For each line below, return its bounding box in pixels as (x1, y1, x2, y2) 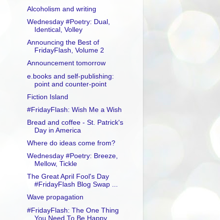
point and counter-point (34, 80, 107, 88)
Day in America (34, 126, 81, 134)
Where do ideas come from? (27, 139, 115, 147)
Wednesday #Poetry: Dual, (27, 18, 110, 26)
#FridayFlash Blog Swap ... (34, 181, 118, 189)
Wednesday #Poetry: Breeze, (27, 152, 118, 160)
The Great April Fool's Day (27, 173, 109, 181)
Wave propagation (27, 193, 83, 201)
